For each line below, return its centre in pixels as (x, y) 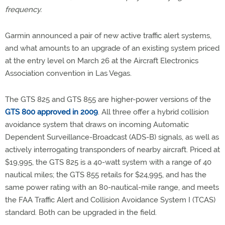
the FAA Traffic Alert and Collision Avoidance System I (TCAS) (110, 200)
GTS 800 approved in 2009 (51, 112)
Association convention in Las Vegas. (68, 73)
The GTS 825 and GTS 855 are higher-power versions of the (108, 99)
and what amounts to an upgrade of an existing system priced (112, 48)
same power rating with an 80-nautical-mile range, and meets (112, 187)
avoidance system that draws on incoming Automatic (97, 125)
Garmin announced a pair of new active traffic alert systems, (108, 36)
